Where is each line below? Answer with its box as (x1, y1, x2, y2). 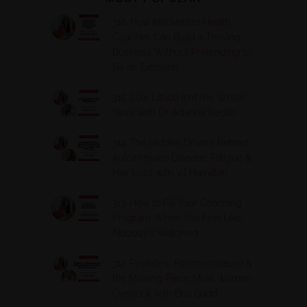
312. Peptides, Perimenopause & (112, 257, 252, 269)
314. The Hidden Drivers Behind (112, 136, 248, 148)
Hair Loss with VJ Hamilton (112, 167, 228, 178)
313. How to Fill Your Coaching (112, 197, 242, 208)
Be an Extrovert (112, 61, 179, 73)
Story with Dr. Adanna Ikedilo (112, 106, 236, 118)
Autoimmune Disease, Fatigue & (112, 151, 251, 163)
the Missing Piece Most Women (112, 272, 251, 284)
